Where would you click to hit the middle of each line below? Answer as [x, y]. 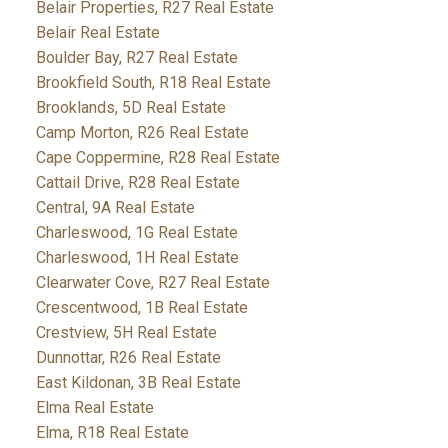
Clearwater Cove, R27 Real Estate [152, 282]
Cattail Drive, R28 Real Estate [137, 182]
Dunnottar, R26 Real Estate [128, 357]
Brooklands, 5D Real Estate [130, 107]
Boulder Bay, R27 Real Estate [136, 57]
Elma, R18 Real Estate [112, 432]
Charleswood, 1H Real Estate [137, 257]
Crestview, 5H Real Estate [126, 332]
